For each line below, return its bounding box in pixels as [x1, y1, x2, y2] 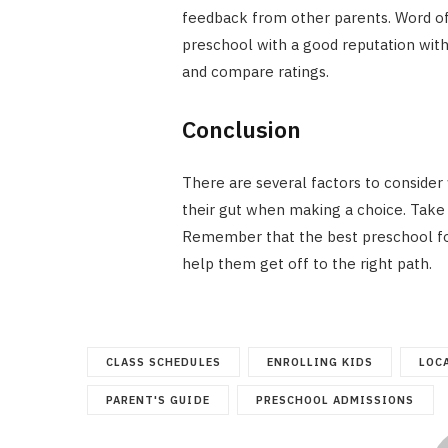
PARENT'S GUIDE [106, 393, 210, 408]
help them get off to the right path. [181, 254, 432, 274]
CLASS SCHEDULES [106, 355, 221, 370]
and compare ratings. [181, 61, 329, 81]
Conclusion [181, 114, 301, 145]
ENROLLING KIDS [266, 355, 374, 370]
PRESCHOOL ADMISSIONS [255, 393, 415, 408]
